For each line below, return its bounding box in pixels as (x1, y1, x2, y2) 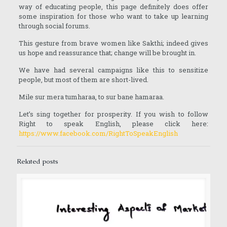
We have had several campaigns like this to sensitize (18, 65, 209, 75)
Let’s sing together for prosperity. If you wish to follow (18, 109, 209, 119)
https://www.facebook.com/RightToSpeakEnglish (18, 129, 178, 138)
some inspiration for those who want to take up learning (18, 12, 209, 21)
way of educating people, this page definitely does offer (18, 2, 209, 12)
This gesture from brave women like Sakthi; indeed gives (18, 39, 209, 48)
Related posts (17, 157, 58, 166)
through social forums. (18, 21, 90, 31)
